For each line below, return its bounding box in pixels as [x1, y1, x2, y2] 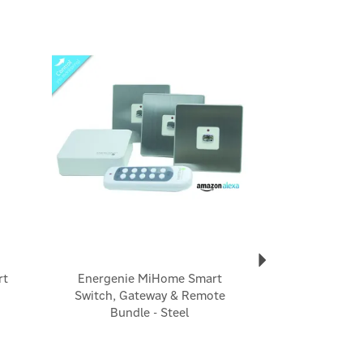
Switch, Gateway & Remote [74, 288, 225, 304]
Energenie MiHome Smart [77, 271, 222, 287]
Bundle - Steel [110, 305, 189, 321]
